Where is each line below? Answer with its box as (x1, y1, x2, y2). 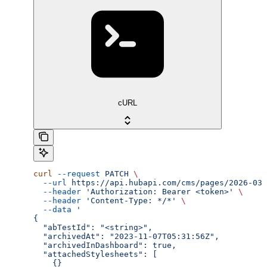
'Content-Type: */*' (81, 196, 176, 206)
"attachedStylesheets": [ (33, 250, 157, 259)
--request (52, 169, 100, 179)
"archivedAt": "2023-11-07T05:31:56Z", (33, 232, 219, 241)
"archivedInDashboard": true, (33, 241, 176, 250)
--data (33, 205, 72, 215)
